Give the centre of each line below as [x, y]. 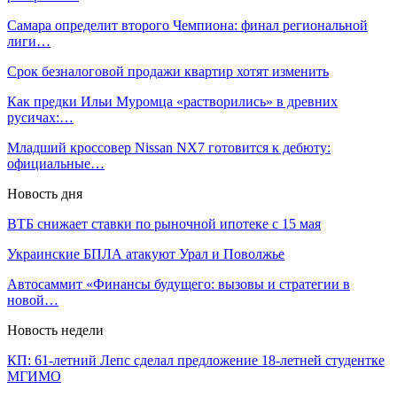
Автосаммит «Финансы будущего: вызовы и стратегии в [179, 284]
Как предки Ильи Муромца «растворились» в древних [172, 101]
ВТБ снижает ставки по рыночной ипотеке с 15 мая [164, 223]
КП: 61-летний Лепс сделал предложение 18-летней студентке [196, 360]
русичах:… [40, 117]
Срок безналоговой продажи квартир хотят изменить [168, 71]
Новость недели [55, 330]
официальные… [56, 163]
